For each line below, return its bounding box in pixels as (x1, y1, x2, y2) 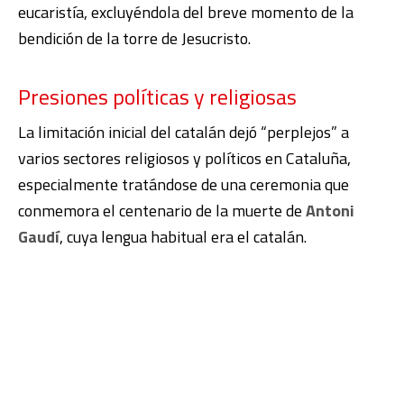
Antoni (306, 197, 354, 223)
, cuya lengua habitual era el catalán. (60, 224, 307, 249)
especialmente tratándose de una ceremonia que (18, 171, 349, 197)
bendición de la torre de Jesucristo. (18, 25, 251, 50)
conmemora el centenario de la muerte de (18, 197, 306, 223)
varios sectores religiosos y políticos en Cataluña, (18, 145, 351, 170)
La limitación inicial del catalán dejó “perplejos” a (18, 119, 349, 144)
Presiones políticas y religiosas (18, 79, 297, 113)
